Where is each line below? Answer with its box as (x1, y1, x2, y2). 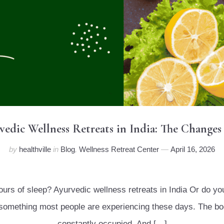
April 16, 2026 (170, 145, 215, 153)
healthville (19, 145, 51, 153)
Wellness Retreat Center (79, 145, 159, 153)
